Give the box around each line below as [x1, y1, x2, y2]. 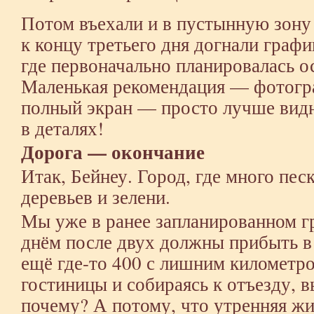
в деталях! [21, 115, 104, 141]
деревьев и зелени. [21, 184, 170, 210]
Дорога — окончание [21, 138, 205, 165]
